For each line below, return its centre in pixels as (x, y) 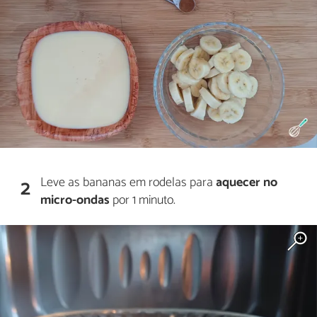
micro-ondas (75, 200)
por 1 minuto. (143, 200)
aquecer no (247, 182)
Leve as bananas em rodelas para (128, 182)
